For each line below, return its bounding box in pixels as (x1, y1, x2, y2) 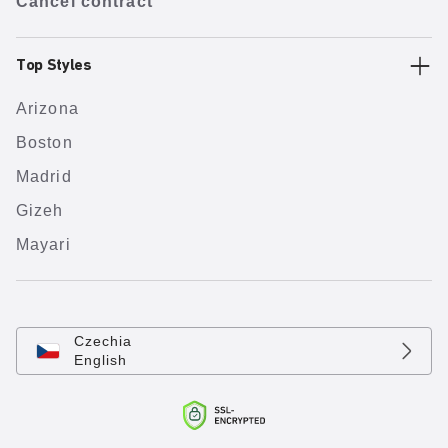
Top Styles (16, 58, 92, 74)
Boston (16, 134, 73, 151)
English (74, 352, 127, 368)
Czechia (74, 333, 132, 349)
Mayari (16, 236, 71, 253)
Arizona (16, 100, 79, 117)
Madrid (16, 168, 72, 185)
